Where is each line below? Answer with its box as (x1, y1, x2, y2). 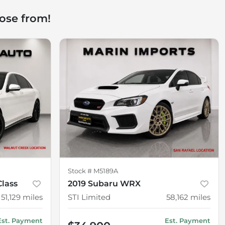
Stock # (68, 167, 93, 175)
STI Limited (68, 192, 110, 202)
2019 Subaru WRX (68, 178, 141, 188)
